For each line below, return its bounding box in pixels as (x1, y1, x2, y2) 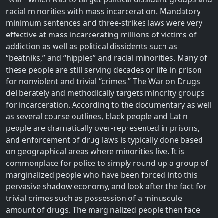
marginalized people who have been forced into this (6, 169, 198, 180)
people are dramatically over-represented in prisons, (6, 122, 200, 133)
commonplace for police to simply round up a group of (6, 157, 208, 168)
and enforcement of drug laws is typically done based (6, 134, 203, 145)
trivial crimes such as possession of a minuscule (6, 192, 182, 203)
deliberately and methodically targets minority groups (6, 87, 205, 98)
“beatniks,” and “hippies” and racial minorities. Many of (6, 52, 207, 63)
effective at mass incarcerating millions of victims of (6, 29, 197, 40)
